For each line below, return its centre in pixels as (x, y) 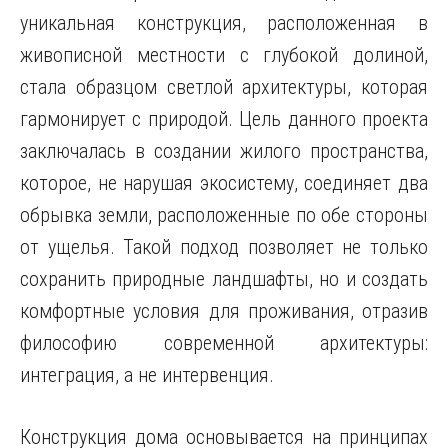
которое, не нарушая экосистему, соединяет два (224, 183)
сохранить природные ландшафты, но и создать (224, 279)
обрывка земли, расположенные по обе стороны (224, 215)
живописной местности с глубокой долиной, (224, 55)
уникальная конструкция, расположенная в (224, 23)
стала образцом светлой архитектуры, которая (224, 87)
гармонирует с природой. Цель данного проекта (224, 119)
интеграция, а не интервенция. (147, 375)
